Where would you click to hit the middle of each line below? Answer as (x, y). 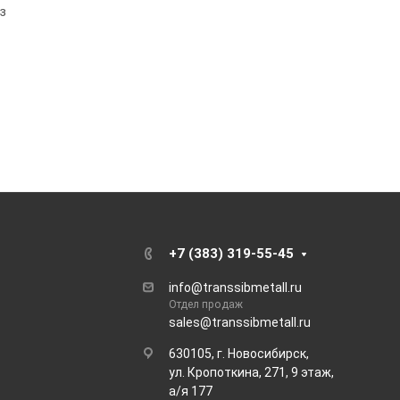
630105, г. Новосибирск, (239, 354)
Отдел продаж (206, 304)
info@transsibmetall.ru (235, 287)
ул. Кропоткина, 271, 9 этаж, (251, 372)
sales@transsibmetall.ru (240, 322)
